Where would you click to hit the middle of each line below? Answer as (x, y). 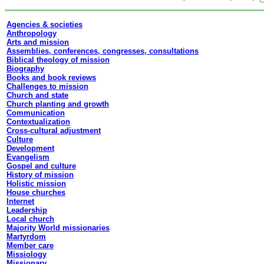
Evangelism (28, 157)
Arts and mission (38, 42)
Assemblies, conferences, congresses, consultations (103, 51)
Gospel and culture (41, 166)
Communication (36, 113)
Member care (30, 245)
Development (30, 148)
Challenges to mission (47, 86)
